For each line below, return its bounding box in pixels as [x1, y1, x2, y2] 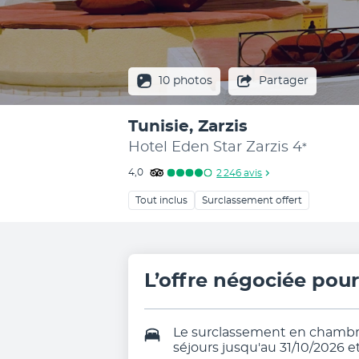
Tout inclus [135, 196, 188, 205]
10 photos [159, 75, 212, 87]
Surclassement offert [202, 196, 302, 205]
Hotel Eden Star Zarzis [128, 140, 288, 155]
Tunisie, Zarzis [128, 119, 248, 135]
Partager [259, 75, 309, 87]
